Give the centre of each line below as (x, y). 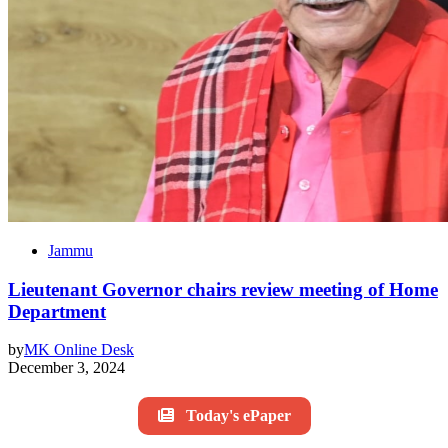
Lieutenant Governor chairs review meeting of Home (223, 289)
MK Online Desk (79, 350)
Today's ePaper (238, 416)
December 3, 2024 (66, 368)
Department (57, 311)
